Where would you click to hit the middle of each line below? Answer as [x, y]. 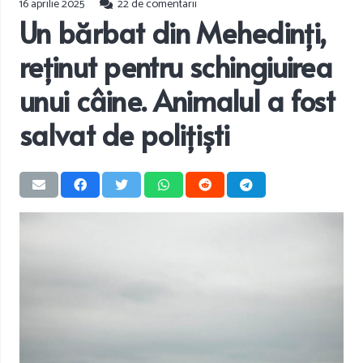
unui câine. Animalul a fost [177, 100]
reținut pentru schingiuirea [176, 66]
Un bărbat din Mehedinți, [173, 32]
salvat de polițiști [125, 134]
